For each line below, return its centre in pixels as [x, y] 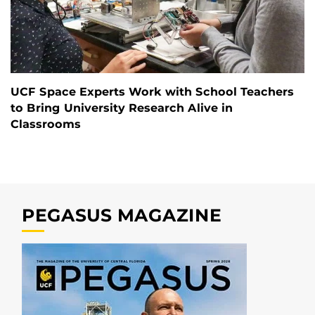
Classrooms [46, 124]
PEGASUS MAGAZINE [122, 216]
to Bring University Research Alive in [122, 108]
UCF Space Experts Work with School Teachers [152, 92]
